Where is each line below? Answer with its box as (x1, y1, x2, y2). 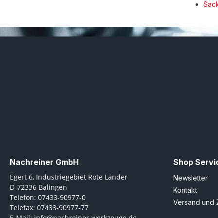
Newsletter (173, 174, 208, 182)
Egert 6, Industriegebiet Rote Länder (10, 172, 127, 182)
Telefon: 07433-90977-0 (10, 193, 86, 202)
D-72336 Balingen (10, 182, 67, 192)
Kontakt (173, 186, 197, 195)
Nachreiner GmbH (10, 157, 79, 167)
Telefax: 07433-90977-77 (10, 203, 89, 213)
